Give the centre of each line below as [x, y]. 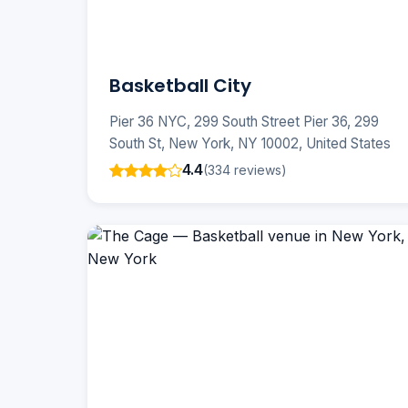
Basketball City [180, 86]
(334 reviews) [245, 169]
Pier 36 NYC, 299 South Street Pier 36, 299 [244, 122]
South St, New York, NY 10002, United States [250, 144]
